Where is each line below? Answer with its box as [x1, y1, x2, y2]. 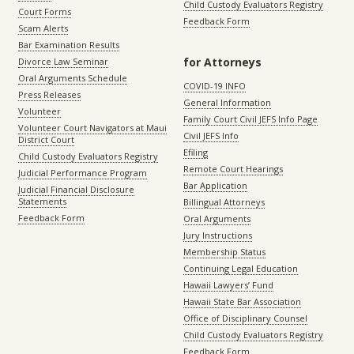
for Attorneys [183, 55, 262, 70]
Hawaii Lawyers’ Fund [183, 279, 273, 292]
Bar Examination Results [18, 39, 119, 51]
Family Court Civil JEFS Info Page [183, 113, 318, 126]
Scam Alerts [18, 22, 68, 35]
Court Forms [18, 6, 71, 18]
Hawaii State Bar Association [183, 296, 301, 308]
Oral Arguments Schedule [18, 72, 127, 85]
